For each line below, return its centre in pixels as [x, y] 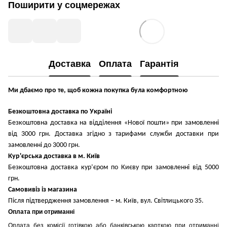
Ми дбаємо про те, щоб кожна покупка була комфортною [98, 90]
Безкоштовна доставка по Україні [60, 111]
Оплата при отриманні [41, 212]
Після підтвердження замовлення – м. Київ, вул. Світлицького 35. [106, 201]
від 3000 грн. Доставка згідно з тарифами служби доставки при [113, 134]
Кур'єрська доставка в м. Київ [54, 156]
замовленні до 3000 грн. [44, 145]
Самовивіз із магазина [43, 190]
